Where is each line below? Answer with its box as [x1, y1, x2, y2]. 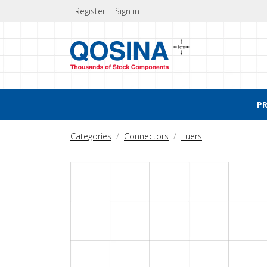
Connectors [124, 131, 169, 142]
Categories [70, 131, 111, 142]
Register [75, 5, 105, 17]
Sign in [115, 5, 139, 17]
